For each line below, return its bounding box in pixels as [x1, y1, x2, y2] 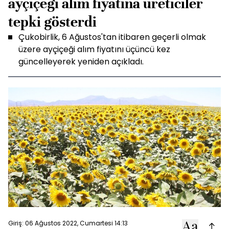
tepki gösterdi [8, 13, 97, 31]
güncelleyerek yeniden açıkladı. [18, 56, 144, 67]
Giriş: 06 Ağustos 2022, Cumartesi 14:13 [8, 218, 128, 227]
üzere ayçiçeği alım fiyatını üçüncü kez [18, 43, 170, 55]
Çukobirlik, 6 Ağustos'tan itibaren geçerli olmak [18, 31, 206, 43]
